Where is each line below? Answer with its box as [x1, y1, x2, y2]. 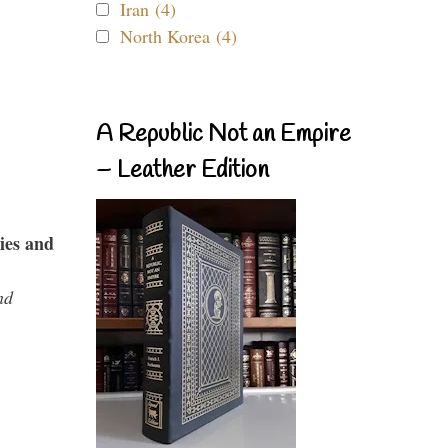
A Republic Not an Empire [96, 119, 351, 151]
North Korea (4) [120, 24, 237, 48]
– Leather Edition [96, 155, 269, 187]
